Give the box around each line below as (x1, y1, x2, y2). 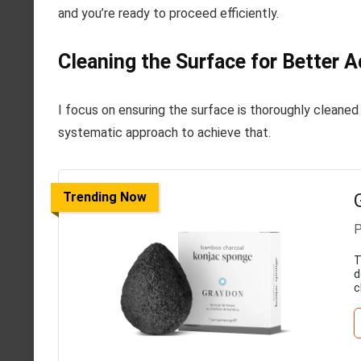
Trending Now (63, 189, 147, 205)
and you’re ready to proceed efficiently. (58, 5, 279, 21)
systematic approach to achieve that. (58, 124, 271, 140)
